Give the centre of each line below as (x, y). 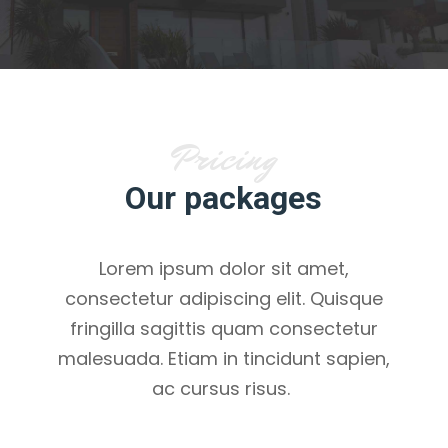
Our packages (224, 197)
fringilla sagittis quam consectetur (223, 328)
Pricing (223, 158)
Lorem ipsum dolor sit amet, (223, 268)
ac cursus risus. (224, 388)
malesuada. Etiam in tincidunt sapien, (223, 358)
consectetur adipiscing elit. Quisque (223, 298)
